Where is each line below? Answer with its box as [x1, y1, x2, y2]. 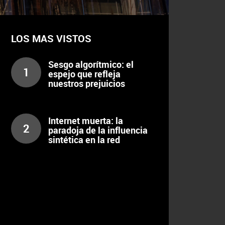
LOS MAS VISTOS [11, 32, 91, 45]
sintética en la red [48, 133, 121, 146]
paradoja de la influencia [48, 124, 148, 136]
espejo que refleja [48, 67, 121, 80]
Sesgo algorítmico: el [48, 58, 134, 70]
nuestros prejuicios [48, 77, 126, 89]
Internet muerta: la [48, 114, 124, 127]
